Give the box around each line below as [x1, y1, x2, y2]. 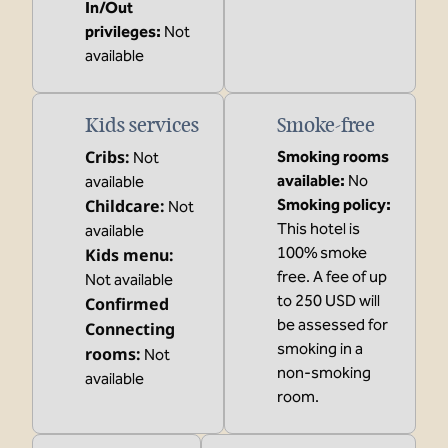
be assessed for [277, 315, 388, 334]
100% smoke [277, 243, 367, 262]
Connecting [85, 318, 175, 340]
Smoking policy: [277, 195, 391, 214]
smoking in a [277, 339, 363, 358]
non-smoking [277, 363, 371, 382]
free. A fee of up [277, 267, 387, 286]
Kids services [85, 112, 199, 138]
